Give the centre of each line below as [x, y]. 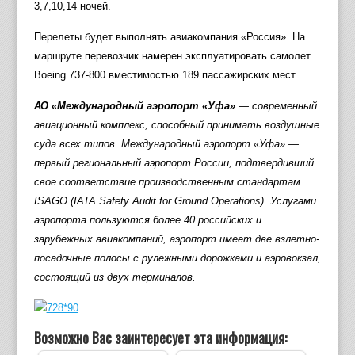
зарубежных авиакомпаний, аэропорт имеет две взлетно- [176, 239]
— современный [276, 106]
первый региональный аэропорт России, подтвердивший [174, 163]
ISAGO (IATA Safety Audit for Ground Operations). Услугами [175, 201]
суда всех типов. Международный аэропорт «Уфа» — [166, 144]
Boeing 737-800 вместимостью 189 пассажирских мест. [166, 75]
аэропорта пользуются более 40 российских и [147, 220]
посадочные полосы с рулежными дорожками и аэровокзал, [177, 258]
